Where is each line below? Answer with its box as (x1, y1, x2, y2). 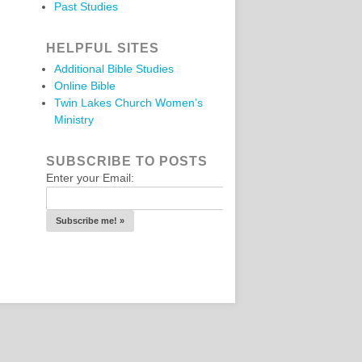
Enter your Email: (46, 171, 134, 184)
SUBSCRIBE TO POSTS (46, 154, 208, 168)
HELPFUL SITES (46, 41, 159, 55)
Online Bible (54, 79, 116, 92)
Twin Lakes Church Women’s (54, 96, 203, 109)
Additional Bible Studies (54, 62, 174, 75)
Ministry (54, 113, 94, 126)
